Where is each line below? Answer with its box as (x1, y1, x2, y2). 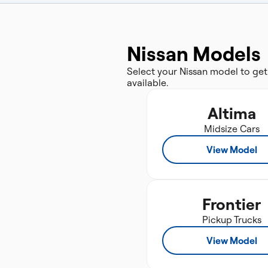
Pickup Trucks (202, 214, 261, 226)
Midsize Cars (203, 123, 260, 135)
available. (127, 77, 168, 89)
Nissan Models (127, 41, 261, 66)
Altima (207, 103, 256, 123)
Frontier (202, 194, 261, 214)
